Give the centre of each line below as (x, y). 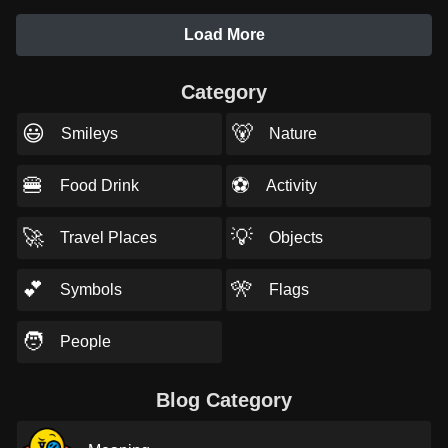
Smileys (89, 133)
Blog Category (224, 400)
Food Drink (99, 185)
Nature (292, 133)
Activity (291, 185)
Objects (295, 237)
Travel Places (108, 237)
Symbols (91, 289)
